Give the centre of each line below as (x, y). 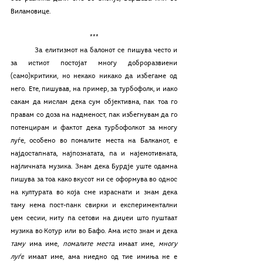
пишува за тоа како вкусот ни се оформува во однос (94, 180)
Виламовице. (32, 12)
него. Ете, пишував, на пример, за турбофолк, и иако (94, 89)
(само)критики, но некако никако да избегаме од (94, 76)
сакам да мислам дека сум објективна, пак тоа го (94, 102)
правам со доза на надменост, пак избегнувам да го (94, 115)
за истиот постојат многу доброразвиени (94, 63)
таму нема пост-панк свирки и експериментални (94, 205)
